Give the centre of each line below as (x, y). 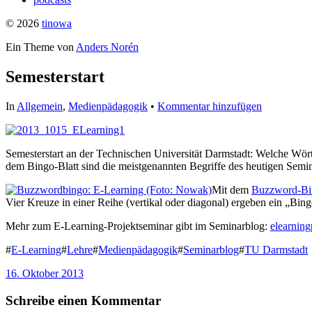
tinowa (57, 23)
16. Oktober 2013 (45, 273)
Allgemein (40, 106)
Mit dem (232, 189)
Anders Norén (107, 47)
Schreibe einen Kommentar (83, 300)
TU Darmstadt (276, 249)
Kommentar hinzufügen (210, 106)
